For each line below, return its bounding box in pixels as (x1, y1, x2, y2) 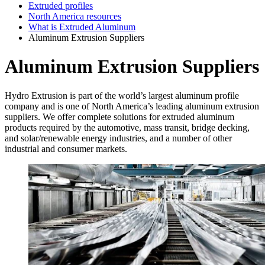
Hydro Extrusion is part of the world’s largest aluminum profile (5, 90, 239, 101)
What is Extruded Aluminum (28, 22, 135, 32)
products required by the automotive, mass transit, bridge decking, (5, 122, 250, 132)
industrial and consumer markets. (5, 143, 127, 154)
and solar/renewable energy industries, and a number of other (5, 132, 232, 143)
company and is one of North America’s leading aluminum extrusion (5, 101, 259, 111)
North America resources (28, 11, 121, 21)
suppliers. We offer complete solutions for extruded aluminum (5, 111, 234, 122)
